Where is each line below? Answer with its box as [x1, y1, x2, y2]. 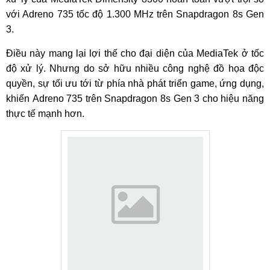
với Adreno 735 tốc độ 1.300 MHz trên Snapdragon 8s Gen [6, 9, 264, 19]
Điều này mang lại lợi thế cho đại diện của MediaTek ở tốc [6, 48, 264, 58]
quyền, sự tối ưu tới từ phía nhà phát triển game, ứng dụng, [6, 78, 264, 89]
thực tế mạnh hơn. [6, 108, 84, 119]
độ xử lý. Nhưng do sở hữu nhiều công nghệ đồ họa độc [6, 63, 264, 74]
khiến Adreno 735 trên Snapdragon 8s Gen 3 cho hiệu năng [6, 93, 264, 104]
